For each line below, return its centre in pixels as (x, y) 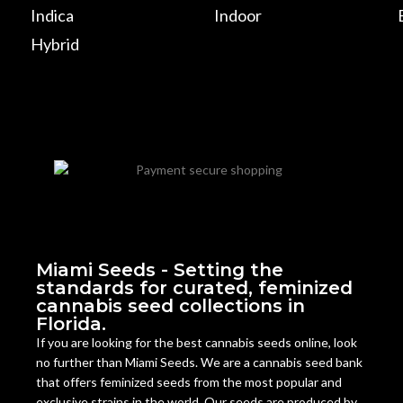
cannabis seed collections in (170, 306)
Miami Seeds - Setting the (160, 270)
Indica (52, 15)
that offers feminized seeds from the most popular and (189, 382)
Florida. (71, 324)
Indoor (238, 15)
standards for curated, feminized (194, 288)
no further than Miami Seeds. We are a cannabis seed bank (199, 363)
